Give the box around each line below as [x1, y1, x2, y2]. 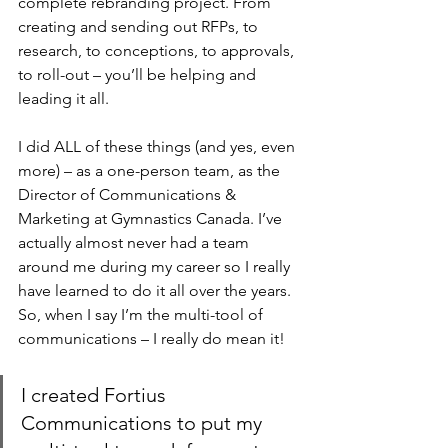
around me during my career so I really [18, 257, 294, 276]
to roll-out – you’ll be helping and [18, 65, 260, 84]
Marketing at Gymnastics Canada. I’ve [18, 209, 286, 228]
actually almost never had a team [18, 233, 253, 252]
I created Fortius [21, 383, 171, 407]
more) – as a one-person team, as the [18, 161, 284, 180]
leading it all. [18, 89, 109, 108]
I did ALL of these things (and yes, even [18, 137, 299, 156]
